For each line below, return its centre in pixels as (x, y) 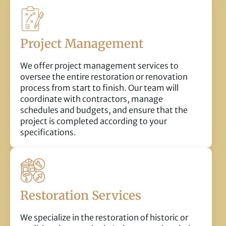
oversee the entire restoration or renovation (104, 77)
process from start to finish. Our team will (99, 88)
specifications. (48, 132)
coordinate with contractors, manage (92, 99)
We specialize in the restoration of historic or (104, 218)
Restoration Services (81, 196)
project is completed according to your (94, 121)
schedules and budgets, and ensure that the (104, 110)
